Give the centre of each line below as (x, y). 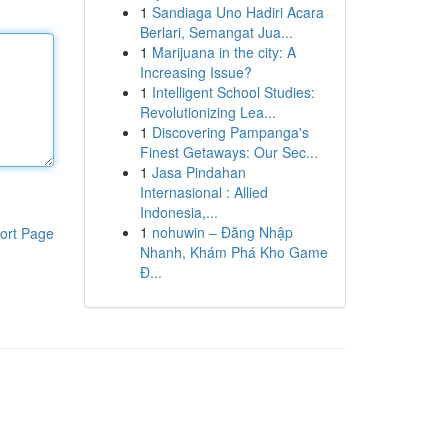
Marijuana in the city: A (223, 52)
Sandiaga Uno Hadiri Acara (237, 12)
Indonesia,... (178, 212)
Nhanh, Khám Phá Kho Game (233, 252)
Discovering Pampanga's (230, 132)
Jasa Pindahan (198, 172)
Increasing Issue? (195, 72)
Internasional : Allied (203, 192)
